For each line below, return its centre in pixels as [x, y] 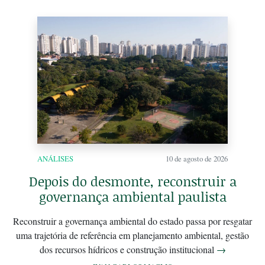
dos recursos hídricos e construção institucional [128, 249]
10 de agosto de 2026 [197, 158]
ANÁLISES [55, 158]
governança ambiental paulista [132, 196]
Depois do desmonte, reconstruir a [132, 181]
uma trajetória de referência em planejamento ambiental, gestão [132, 235]
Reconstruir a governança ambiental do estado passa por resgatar [132, 221]
